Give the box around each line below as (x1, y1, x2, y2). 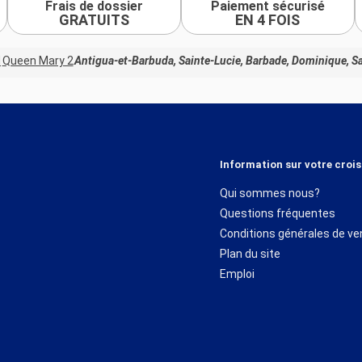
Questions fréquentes (220, 206, 335, 220)
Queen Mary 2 (2, 54, 74, 68)
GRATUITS (59, 11, 130, 28)
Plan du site (220, 246, 280, 260)
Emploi (220, 267, 255, 280)
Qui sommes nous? (220, 186, 320, 200)
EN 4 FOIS (235, 11, 301, 28)
